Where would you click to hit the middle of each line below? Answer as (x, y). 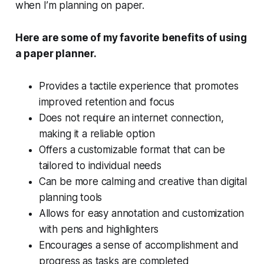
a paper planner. (56, 54)
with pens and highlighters (99, 230)
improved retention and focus (106, 102)
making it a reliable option (97, 134)
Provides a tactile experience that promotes (138, 86)
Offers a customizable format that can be (132, 150)
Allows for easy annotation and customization (141, 214)
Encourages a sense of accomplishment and (138, 245)
